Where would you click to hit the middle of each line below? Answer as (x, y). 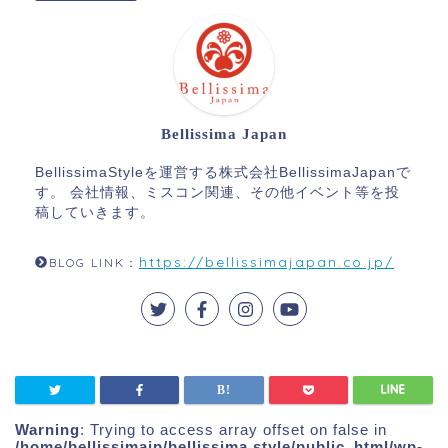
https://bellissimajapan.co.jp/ (266, 261)
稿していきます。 (95, 212)
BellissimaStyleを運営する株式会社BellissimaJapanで (223, 172)
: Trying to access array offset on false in (233, 429)
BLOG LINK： (94, 262)
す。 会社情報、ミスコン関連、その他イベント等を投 (217, 192)
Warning (47, 429)
